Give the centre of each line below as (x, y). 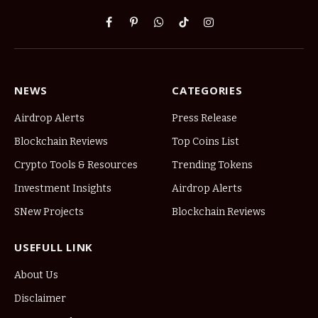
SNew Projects (49, 212)
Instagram (232, 28)
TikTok (199, 28)
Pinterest (156, 28)
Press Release (204, 118)
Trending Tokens (212, 165)
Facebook (131, 28)
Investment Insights (63, 188)
